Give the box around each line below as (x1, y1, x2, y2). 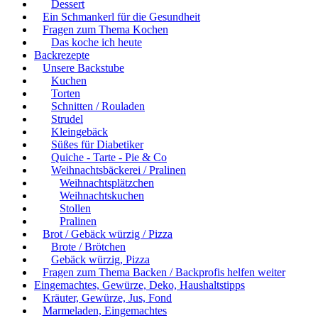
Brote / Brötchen (51, 240, 126, 253)
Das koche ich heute (51, 35, 142, 48)
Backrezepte (34, 48, 89, 61)
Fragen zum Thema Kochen (43, 23, 168, 35)
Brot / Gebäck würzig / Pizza (43, 227, 172, 240)
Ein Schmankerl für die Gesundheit (43, 10, 200, 23)
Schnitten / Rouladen (51, 99, 145, 112)
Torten (51, 87, 80, 99)
